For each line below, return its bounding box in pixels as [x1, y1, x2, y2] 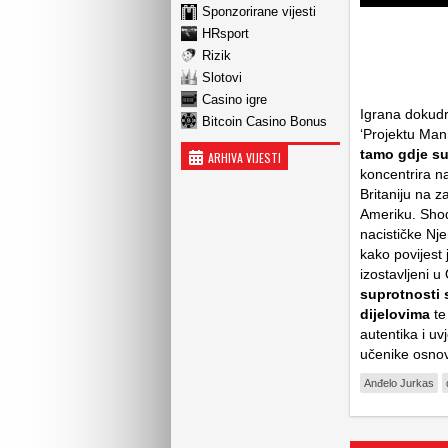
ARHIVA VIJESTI [208, 149, 281, 166]
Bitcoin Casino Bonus [202, 113, 327, 129]
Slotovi [202, 69, 242, 85]
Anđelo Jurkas [364, 377, 434, 389]
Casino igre [202, 91, 267, 107]
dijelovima [360, 306, 430, 322]
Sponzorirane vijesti [202, 3, 316, 19]
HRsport [202, 25, 249, 41]
